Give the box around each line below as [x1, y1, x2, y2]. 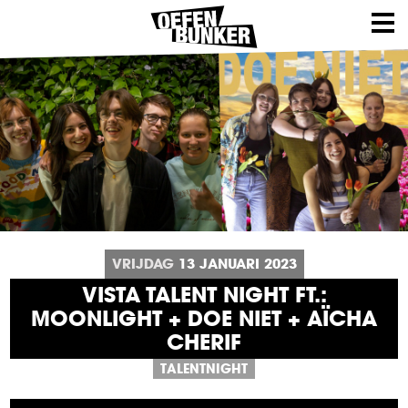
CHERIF [167, 328, 241, 356]
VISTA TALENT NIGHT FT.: [81, 280, 327, 309]
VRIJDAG [111, 254, 174, 272]
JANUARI [199, 254, 260, 272]
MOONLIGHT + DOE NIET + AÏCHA [31, 304, 377, 332]
